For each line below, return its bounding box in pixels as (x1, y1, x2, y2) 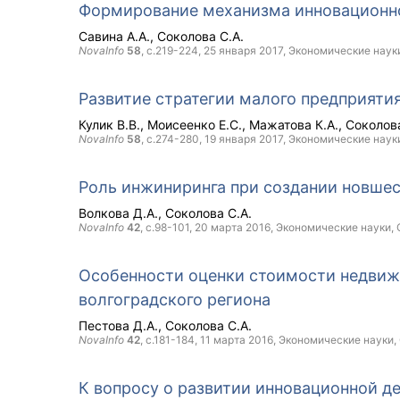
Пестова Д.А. (79, 318, 158, 333)
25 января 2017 (204, 44, 283, 57)
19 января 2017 (204, 132, 283, 146)
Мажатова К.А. (249, 117, 338, 132)
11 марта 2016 (200, 333, 273, 346)
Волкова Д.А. (79, 205, 158, 221)
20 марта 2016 (195, 221, 271, 234)
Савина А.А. (79, 29, 150, 44)
